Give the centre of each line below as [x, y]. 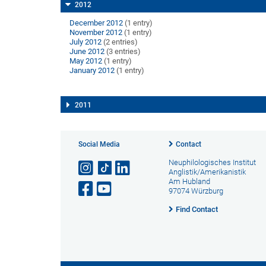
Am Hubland [189, 181]
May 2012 [86, 61]
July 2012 [85, 42]
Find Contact [197, 209]
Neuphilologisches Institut [212, 162]
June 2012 [87, 51]
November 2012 [96, 32]
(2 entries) [120, 42]
